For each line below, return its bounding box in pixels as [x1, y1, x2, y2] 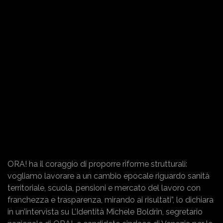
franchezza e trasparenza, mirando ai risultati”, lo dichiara [7, 195, 214, 205]
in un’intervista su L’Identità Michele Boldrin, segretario [7, 207, 203, 217]
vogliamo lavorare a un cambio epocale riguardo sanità [7, 171, 210, 181]
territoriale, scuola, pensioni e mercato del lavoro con [7, 183, 201, 193]
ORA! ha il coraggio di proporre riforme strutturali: [7, 159, 187, 169]
